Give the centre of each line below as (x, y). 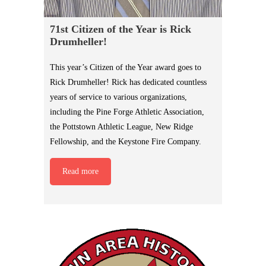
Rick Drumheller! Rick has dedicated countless (128, 83)
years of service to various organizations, (118, 97)
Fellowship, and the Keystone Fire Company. (126, 142)
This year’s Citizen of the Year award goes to (126, 68)
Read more (80, 172)
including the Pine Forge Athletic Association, (127, 112)
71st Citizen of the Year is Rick (121, 29)
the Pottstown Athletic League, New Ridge (121, 127)
